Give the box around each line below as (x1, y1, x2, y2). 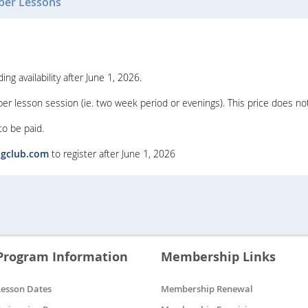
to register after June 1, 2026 (49, 147, 175, 161)
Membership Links (161, 248, 276, 266)
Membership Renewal (161, 283, 253, 296)
